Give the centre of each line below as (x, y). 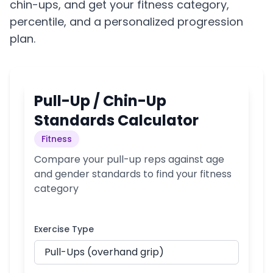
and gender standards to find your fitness (133, 174)
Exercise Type (64, 229)
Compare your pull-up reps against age (129, 159)
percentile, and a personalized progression (126, 22)
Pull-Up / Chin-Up (100, 101)
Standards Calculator (116, 120)
